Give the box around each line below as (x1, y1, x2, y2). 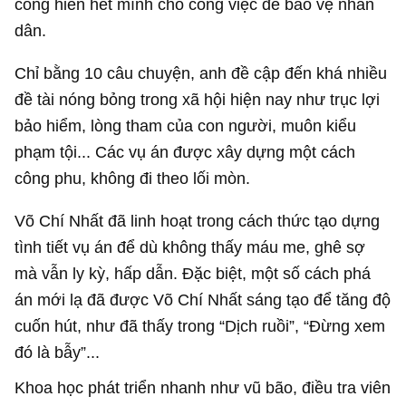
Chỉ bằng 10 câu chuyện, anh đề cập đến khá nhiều (14, 63, 388, 83)
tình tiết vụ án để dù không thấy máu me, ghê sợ (14, 237, 366, 257)
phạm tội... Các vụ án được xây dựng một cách (14, 142, 356, 162)
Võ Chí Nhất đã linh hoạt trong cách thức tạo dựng (14, 211, 381, 231)
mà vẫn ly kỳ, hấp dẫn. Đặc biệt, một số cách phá (14, 264, 372, 284)
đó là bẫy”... (14, 343, 101, 362)
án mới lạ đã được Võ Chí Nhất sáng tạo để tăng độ (14, 290, 391, 310)
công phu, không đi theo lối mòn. (14, 169, 251, 188)
